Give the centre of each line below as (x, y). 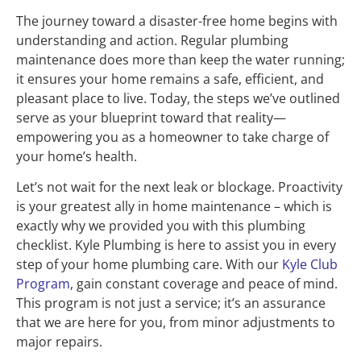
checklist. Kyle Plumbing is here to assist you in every (176, 245)
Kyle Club (310, 265)
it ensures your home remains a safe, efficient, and (170, 79)
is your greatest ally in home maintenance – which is (174, 207)
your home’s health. (77, 156)
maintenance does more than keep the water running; (180, 59)
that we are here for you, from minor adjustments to (176, 323)
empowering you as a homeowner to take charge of (172, 137)
